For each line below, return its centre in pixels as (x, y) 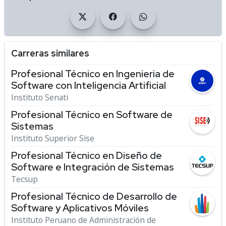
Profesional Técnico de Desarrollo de (94, 196)
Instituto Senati (40, 97)
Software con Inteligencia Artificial (89, 85)
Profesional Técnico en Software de (92, 115)
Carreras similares (50, 53)
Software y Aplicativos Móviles (80, 208)
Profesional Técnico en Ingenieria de (93, 74)
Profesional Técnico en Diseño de (87, 155)
